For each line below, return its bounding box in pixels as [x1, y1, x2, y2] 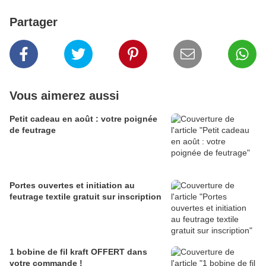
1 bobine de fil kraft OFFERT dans [9, 247, 147, 257]
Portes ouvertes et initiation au [9, 180, 135, 191]
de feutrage [9, 125, 56, 135]
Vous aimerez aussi [9, 89, 119, 103]
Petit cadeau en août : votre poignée [9, 114, 157, 124]
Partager [9, 15, 58, 29]
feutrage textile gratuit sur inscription [9, 192, 161, 202]
